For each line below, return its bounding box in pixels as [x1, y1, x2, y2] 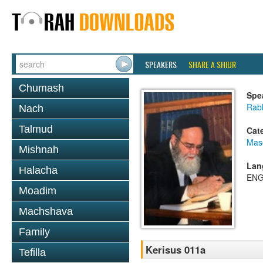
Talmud [19, 123, 53, 135]
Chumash [19, 82, 64, 94]
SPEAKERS [145, 58, 177, 70]
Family [19, 226, 50, 238]
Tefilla [19, 247, 46, 258]
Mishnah [19, 144, 59, 156]
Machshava [19, 205, 73, 217]
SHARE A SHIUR [188, 58, 236, 70]
